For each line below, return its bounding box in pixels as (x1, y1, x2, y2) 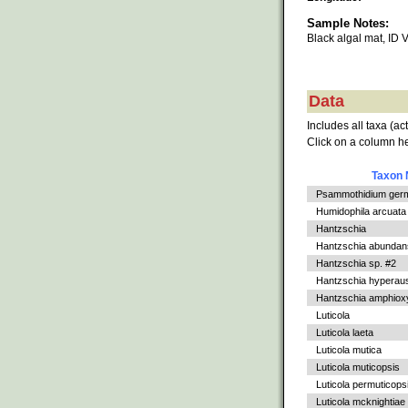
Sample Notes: (307, 15, 389, 30)
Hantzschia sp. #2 (316, 258, 396, 270)
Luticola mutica (316, 344, 382, 356)
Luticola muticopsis (316, 362, 400, 373)
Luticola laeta (316, 327, 373, 339)
